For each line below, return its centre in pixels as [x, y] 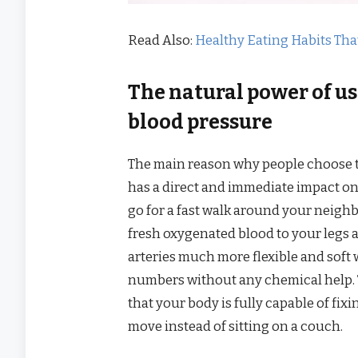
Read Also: [162, 40]
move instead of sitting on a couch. [236, 326]
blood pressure [201, 123]
